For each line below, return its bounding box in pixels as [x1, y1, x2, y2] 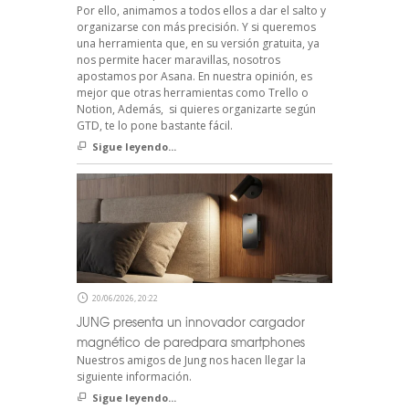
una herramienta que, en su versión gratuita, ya [77, 35, 320, 51]
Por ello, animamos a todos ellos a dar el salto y [77, 2, 326, 18]
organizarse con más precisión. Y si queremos [77, 18, 316, 35]
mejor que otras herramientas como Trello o [77, 84, 309, 100]
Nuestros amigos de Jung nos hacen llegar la [77, 351, 306, 368]
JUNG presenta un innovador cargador [77, 312, 305, 330]
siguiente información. [77, 368, 192, 384]
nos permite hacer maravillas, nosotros [77, 51, 280, 68]
